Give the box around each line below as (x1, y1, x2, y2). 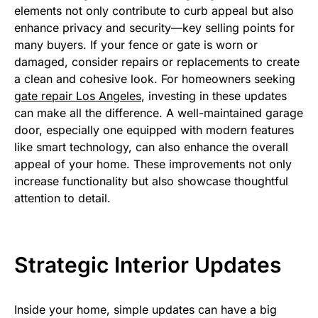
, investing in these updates (141, 88, 287, 103)
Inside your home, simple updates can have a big (14, 302, 277, 317)
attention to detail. (14, 190, 111, 205)
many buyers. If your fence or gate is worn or (14, 37, 258, 52)
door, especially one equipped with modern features (14, 122, 294, 137)
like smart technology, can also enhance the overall (14, 139, 288, 154)
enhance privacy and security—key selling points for (14, 20, 295, 35)
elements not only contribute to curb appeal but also (14, 3, 294, 18)
